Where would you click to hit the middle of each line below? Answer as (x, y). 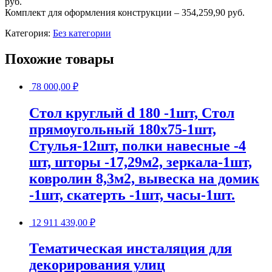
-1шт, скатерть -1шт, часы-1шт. (132, 195)
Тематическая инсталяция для (131, 249)
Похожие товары (59, 59)
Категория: (29, 33)
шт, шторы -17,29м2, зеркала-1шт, (141, 162)
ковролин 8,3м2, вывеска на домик (144, 178)
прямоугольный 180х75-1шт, (123, 129)
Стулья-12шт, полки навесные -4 (138, 145)
